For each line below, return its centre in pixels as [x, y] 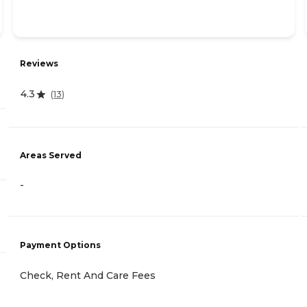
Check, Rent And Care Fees [88, 276]
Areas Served [51, 155]
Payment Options [60, 245]
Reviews [39, 64]
